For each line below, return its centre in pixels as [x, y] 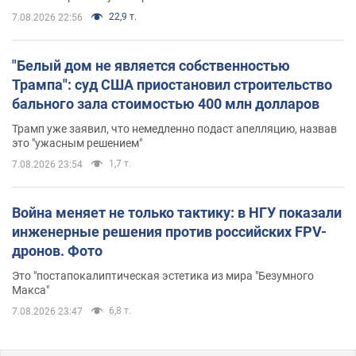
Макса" [31, 290]
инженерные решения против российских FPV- [169, 231]
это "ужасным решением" [77, 143]
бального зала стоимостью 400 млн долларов [166, 103]
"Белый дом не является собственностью [151, 65]
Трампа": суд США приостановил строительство [172, 84]
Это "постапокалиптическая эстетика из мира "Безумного [163, 275]
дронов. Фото [57, 250]
